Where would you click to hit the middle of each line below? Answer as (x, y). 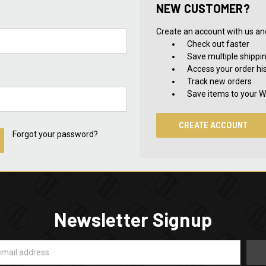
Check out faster (218, 44)
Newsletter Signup (133, 219)
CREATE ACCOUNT (213, 125)
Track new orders (220, 81)
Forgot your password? (56, 134)
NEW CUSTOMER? (203, 8)
